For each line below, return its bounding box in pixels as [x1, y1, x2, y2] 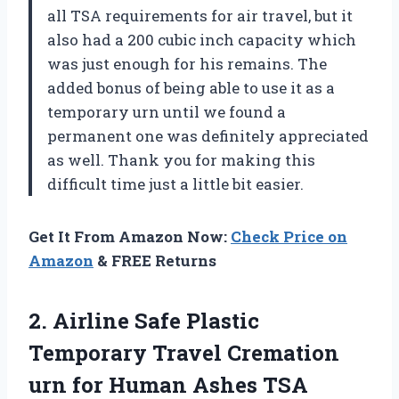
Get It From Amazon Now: [28, 225, 231, 247]
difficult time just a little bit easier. [47, 173, 304, 194]
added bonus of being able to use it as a [47, 77, 335, 98]
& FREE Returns [94, 249, 216, 271]
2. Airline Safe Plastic [28, 305, 259, 335]
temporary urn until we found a [47, 101, 286, 122]
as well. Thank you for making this [47, 149, 315, 170]
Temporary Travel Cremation [28, 338, 339, 367]
